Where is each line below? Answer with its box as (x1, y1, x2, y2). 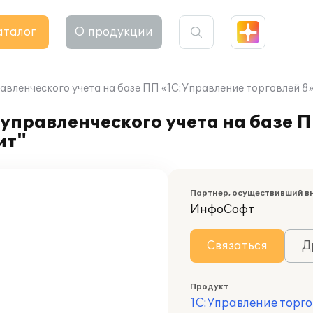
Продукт (190, 282, 228, 291)
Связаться (207, 239, 268, 253)
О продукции (75, 25, 153, 39)
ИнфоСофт (190, 203, 254, 217)
